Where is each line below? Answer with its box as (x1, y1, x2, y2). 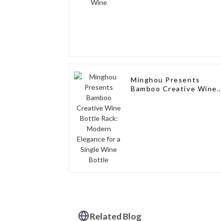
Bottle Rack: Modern (131, 93, 209, 102)
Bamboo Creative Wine (131, 84, 217, 93)
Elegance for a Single (131, 102, 211, 111)
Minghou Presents (131, 75, 200, 84)
